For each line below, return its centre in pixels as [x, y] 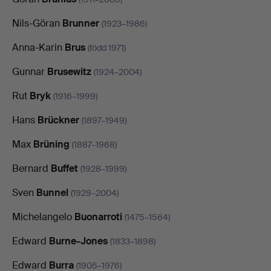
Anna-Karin [38, 47]
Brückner [58, 120]
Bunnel [52, 192]
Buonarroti [98, 217]
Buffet [64, 168]
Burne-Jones [78, 241]
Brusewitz [69, 71]
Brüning [51, 144]
